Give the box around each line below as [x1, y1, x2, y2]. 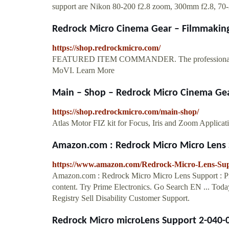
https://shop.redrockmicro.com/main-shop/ [52, 107, 199, 116]
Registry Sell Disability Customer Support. [52, 193, 190, 202]
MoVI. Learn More [52, 65, 114, 75]
